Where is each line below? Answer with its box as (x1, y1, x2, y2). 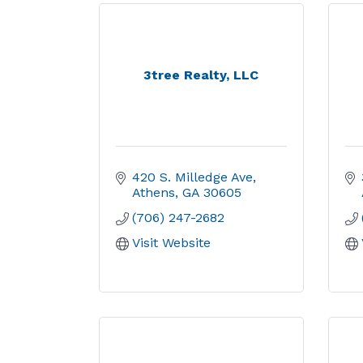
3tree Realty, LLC (143, 67, 259, 83)
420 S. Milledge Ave (132, 169, 253, 185)
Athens (132, 185, 175, 200)
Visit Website (132, 235, 211, 250)
